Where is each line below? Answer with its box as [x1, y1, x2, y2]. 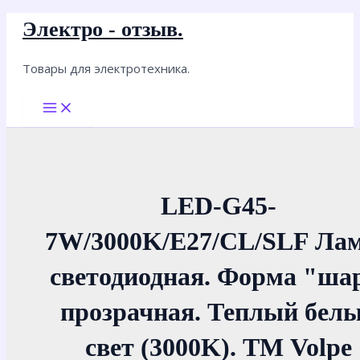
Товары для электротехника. [22, 60, 190, 76]
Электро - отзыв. [22, 18, 183, 41]
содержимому [6, 55, 94, 73]
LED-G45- [161, 190, 276, 220]
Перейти [6, 14, 61, 31]
